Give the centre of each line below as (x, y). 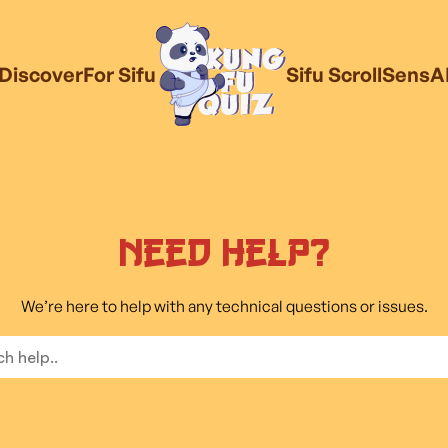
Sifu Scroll (333, 74)
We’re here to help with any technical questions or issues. (224, 306)
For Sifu (119, 74)
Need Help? (224, 252)
